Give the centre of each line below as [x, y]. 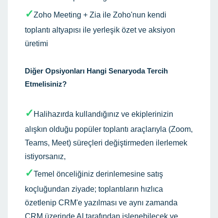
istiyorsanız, [45, 156]
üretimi [36, 43]
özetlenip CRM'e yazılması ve [77, 202]
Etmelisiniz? [46, 84]
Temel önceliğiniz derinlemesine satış [98, 174]
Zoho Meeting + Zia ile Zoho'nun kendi [100, 15]
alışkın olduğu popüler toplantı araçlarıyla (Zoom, [109, 129]
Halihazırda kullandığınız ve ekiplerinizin [103, 114]
